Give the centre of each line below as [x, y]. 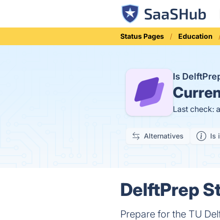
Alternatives [164, 136]
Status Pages [142, 36]
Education [196, 36]
